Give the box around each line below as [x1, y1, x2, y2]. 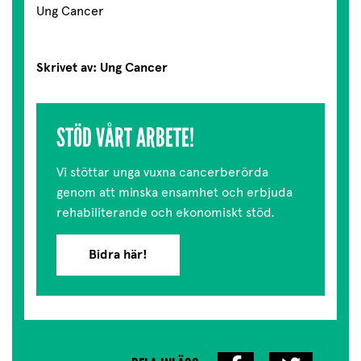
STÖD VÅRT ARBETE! [56, 122, 194, 155]
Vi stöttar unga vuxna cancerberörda [56, 164, 268, 180]
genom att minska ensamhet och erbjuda [56, 185, 293, 201]
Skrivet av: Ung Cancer [36, 60, 168, 77]
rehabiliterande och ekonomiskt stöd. [56, 205, 275, 221]
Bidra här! [89, 247, 147, 263]
